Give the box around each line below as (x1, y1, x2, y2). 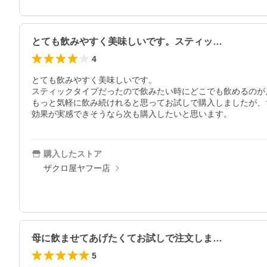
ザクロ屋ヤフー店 (44, 163, 110, 173)
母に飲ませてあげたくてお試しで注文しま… (32, 233, 222, 243)
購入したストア (44, 149, 102, 159)
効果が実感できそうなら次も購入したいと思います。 (32, 109, 232, 119)
